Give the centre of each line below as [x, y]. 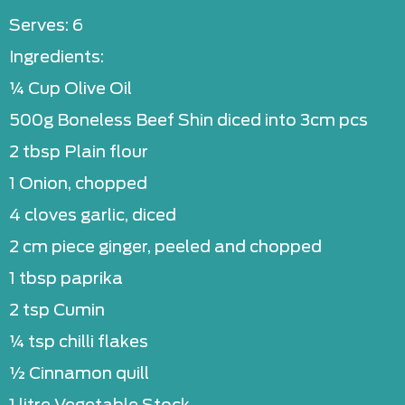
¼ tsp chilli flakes [79, 342]
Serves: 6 [46, 26]
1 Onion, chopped [78, 184]
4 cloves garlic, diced [93, 216]
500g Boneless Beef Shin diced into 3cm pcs [188, 121]
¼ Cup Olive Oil [71, 89]
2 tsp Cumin [57, 311]
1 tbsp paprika [66, 279]
